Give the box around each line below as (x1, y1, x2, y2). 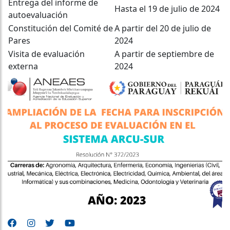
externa (8, 60, 38, 72)
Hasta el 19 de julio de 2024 (114, 3, 220, 14)
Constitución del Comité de (8, 22, 113, 34)
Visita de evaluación (8, 48, 85, 60)
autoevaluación (8, 9, 68, 21)
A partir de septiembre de (114, 48, 214, 60)
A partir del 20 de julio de (114, 22, 211, 34)
